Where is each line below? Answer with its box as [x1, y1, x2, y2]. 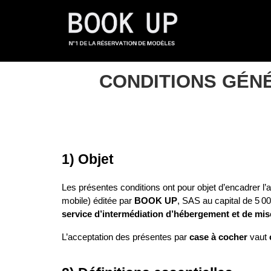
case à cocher [189, 232, 247, 242]
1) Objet [62, 151, 114, 167]
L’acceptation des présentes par [62, 232, 189, 242]
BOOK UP [134, 196, 177, 206]
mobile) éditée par [62, 196, 134, 206]
